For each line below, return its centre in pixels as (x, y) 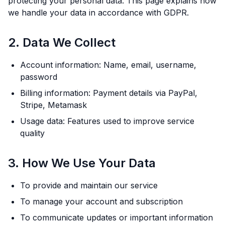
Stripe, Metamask (53, 105)
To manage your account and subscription (101, 201)
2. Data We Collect (62, 42)
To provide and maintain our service (89, 185)
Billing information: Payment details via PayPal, (109, 93)
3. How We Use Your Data (82, 163)
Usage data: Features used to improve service (107, 121)
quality (32, 133)
